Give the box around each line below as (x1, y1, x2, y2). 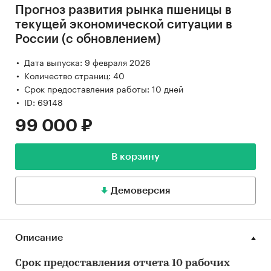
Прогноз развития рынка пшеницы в (15, 4, 232, 17)
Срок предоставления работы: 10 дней (24, 82, 183, 96)
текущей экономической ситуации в (15, 19, 232, 31)
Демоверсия (110, 186, 171, 196)
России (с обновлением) (15, 33, 161, 46)
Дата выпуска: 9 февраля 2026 (24, 55, 151, 69)
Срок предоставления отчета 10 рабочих (15, 258, 230, 269)
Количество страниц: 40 (24, 68, 125, 82)
